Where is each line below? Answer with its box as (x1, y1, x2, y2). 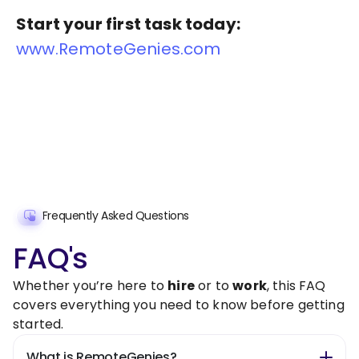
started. (13, 314, 64, 333)
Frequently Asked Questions (42, 208, 189, 224)
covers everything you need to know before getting (13, 295, 345, 314)
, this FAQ (266, 276, 326, 295)
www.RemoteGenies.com (16, 38, 221, 61)
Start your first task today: (16, 13, 241, 36)
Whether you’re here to (13, 276, 168, 295)
